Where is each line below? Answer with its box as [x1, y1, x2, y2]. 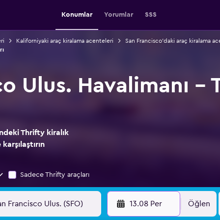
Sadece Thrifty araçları [20, 171, 89, 178]
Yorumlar [104, 11, 133, 18]
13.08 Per [129, 200, 162, 208]
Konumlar [61, 11, 92, 18]
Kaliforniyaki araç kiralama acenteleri [16, 38, 113, 44]
